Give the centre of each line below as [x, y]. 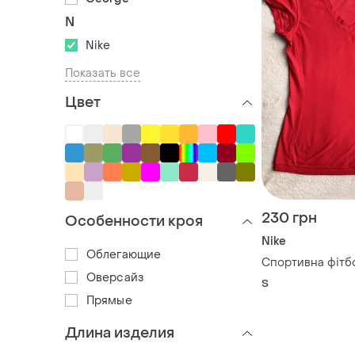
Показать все [103, 73]
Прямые [109, 300]
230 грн [289, 218]
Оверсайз [115, 277]
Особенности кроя [134, 221]
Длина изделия [120, 333]
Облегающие [124, 254]
